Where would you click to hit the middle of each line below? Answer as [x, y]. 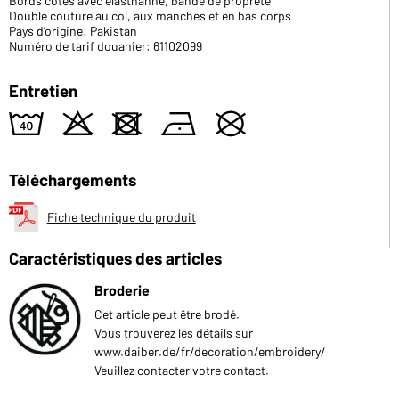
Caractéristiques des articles [115, 257]
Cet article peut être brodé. [167, 313]
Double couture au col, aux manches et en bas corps [150, 15]
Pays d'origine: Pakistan [73, 30]
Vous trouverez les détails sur [174, 332]
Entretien [43, 90]
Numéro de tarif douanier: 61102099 [106, 45]
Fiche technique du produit [121, 216]
